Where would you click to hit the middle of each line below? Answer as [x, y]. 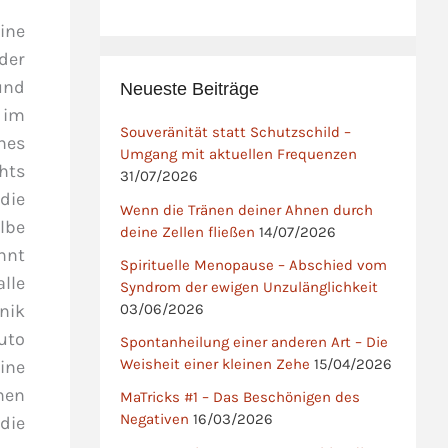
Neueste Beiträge [190, 89]
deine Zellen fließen [188, 231]
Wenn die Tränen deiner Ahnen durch [247, 209]
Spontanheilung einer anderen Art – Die [254, 342]
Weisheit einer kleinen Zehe [215, 364]
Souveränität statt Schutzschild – [236, 132]
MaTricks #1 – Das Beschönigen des [240, 397]
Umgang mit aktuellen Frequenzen [239, 154]
